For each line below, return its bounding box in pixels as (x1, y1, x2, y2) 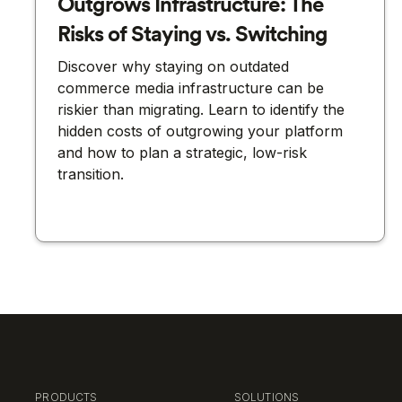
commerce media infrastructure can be (57, 79, 325, 98)
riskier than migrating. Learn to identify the (57, 100, 345, 119)
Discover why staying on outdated (57, 57, 290, 76)
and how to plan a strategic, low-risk (57, 144, 308, 162)
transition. (57, 165, 125, 184)
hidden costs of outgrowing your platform (57, 122, 344, 141)
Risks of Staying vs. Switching (57, 20, 328, 48)
